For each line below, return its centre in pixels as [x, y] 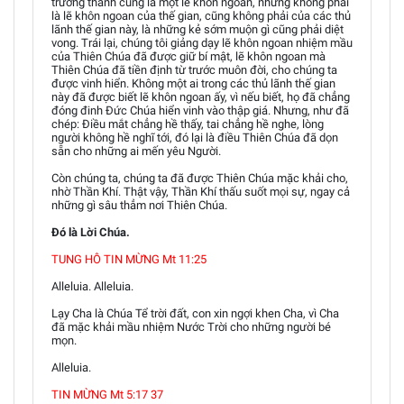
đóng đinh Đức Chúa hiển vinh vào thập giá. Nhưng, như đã [200, 110]
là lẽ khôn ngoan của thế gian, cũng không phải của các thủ [201, 16]
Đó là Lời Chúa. [91, 232]
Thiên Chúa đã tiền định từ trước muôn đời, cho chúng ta [194, 70]
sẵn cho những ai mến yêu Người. [136, 151]
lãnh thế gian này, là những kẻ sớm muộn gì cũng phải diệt [197, 29]
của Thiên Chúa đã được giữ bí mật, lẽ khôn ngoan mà [188, 56]
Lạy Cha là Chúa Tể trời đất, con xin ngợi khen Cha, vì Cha [195, 313]
